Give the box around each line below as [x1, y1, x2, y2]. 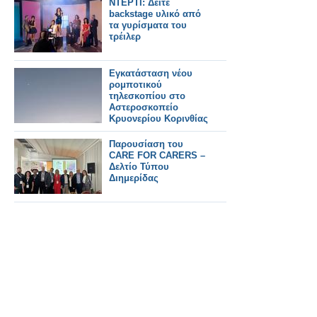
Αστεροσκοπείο [109, 101, 178, 113]
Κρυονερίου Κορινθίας [109, 113, 208, 124]
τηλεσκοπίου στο [109, 90, 185, 101]
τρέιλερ [109, 30, 141, 42]
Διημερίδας [109, 172, 158, 183]
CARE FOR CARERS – [109, 149, 205, 161]
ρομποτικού [109, 79, 162, 90]
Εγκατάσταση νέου [109, 67, 192, 79]
